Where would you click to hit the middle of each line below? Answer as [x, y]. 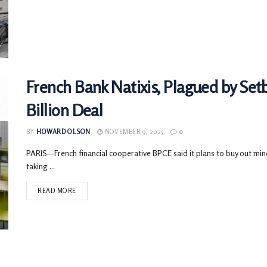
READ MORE [57, 191]
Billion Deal [65, 111]
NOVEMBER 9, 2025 [133, 132]
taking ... [41, 166]
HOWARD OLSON [63, 132]
